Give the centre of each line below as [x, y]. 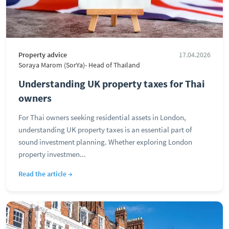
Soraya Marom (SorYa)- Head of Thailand [79, 65]
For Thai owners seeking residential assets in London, [102, 117]
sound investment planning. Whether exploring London [105, 142]
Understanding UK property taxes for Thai [112, 84]
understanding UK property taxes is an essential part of [105, 130]
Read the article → [45, 174]
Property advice [43, 55]
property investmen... [52, 154]
